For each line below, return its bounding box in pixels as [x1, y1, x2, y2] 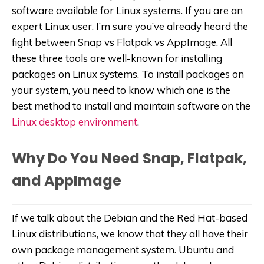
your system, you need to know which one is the [12, 83, 230, 96]
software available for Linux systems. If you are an [12, 4, 243, 16]
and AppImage [12, 170, 121, 190]
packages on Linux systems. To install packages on [12, 67, 244, 80]
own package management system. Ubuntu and [12, 243, 234, 256]
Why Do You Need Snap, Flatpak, [12, 148, 247, 168]
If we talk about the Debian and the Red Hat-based [12, 212, 247, 225]
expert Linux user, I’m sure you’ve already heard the [12, 19, 248, 32]
